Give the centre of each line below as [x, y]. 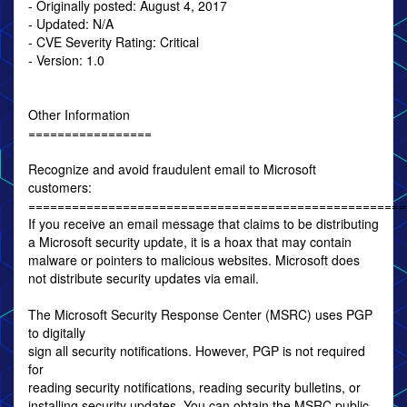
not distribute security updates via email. [144, 278]
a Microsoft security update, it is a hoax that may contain [190, 242]
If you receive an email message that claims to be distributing [203, 223]
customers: [60, 187]
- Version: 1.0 [66, 60]
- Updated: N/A [71, 24]
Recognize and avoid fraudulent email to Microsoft [172, 169]
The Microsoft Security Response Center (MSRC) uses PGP [200, 314]
